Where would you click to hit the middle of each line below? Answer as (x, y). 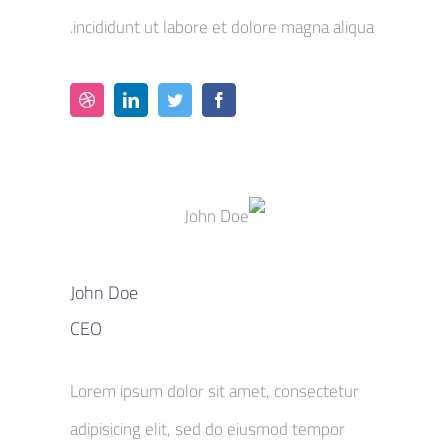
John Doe (104, 292)
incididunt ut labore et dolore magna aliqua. (223, 26)
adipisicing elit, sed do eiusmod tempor (207, 428)
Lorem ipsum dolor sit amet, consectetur (214, 390)
